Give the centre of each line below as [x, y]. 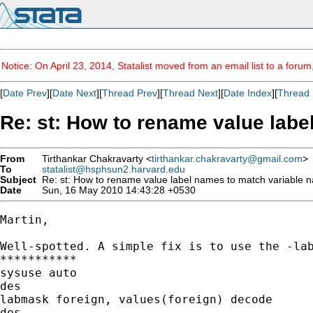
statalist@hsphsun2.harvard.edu [114, 169]
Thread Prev [130, 93]
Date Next [74, 93]
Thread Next [190, 93]
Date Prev [25, 93]
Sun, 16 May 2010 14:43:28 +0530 [116, 190]
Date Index [248, 93]
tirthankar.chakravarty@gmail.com [227, 159]
